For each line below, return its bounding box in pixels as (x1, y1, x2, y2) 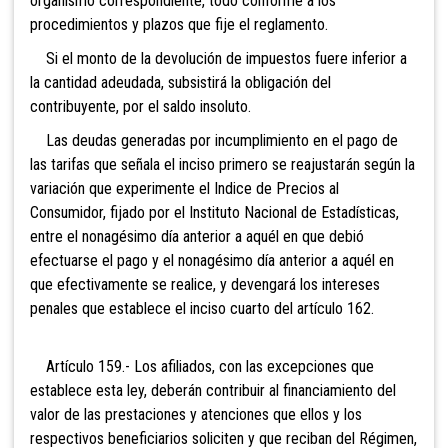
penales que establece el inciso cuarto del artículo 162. (30, 298, 374, 318)
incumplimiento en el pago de (211, 130, 398, 150)
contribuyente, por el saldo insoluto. (30, 96, 251, 116)
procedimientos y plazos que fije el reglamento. (30, 14, 328, 34)
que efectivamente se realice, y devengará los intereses (30, 274, 380, 294)
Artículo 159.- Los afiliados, (30, 356, 215, 376)
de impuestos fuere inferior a (222, 48, 407, 68)
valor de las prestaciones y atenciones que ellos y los (30, 404, 362, 424)
